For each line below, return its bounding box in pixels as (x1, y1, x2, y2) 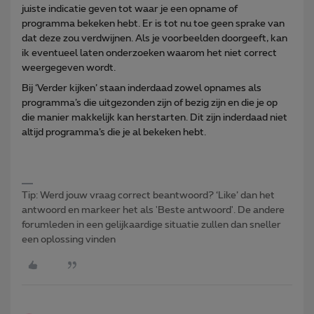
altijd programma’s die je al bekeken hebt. (22, 127, 208, 137)
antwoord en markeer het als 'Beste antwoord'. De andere (22, 205, 285, 215)
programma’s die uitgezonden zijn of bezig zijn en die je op (22, 97, 278, 108)
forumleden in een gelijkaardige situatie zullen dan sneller (22, 219, 281, 230)
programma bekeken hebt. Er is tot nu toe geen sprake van (22, 18, 285, 29)
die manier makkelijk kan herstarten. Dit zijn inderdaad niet (22, 112, 287, 123)
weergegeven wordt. (22, 62, 116, 73)
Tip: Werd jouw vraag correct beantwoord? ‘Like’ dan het (22, 190, 275, 200)
